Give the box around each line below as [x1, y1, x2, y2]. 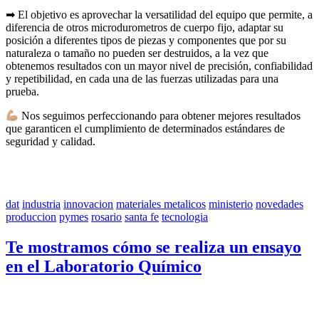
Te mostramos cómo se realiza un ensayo [6, 238, 301, 257]
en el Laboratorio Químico [6, 257, 202, 276]
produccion [6, 211, 56, 224]
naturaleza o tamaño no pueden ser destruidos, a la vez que [6, 46, 268, 59]
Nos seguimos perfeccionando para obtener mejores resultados [19, 110, 301, 122]
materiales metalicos [116, 198, 206, 211]
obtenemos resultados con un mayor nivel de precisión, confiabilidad [6, 59, 313, 72]
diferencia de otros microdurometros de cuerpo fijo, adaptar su [6, 21, 283, 33]
